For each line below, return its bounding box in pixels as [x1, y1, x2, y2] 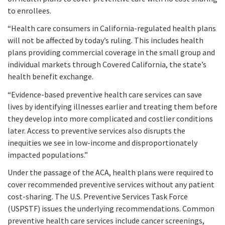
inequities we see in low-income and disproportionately [8, 137, 197, 148]
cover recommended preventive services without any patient [8, 179, 214, 189]
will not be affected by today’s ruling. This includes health [8, 35, 203, 46]
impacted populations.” [8, 149, 88, 160]
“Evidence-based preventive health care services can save [8, 89, 202, 99]
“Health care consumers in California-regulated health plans [8, 23, 216, 34]
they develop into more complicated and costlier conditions [8, 113, 213, 124]
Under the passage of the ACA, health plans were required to [8, 167, 213, 177]
